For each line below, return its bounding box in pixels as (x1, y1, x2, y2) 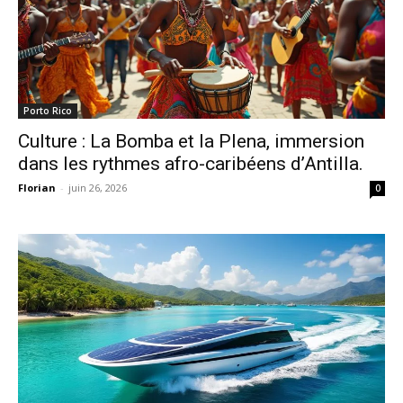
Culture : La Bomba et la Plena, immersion (18, 130, 364, 152)
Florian (18, 180, 56, 194)
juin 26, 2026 (68, 180, 127, 194)
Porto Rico (23, 103, 72, 117)
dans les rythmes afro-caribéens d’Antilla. (18, 152, 363, 175)
